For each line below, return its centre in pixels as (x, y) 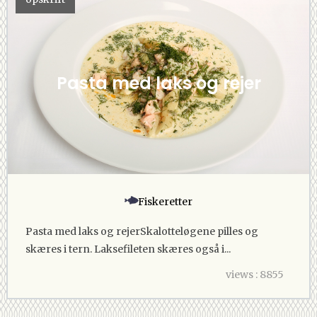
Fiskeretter (164, 201)
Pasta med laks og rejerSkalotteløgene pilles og (142, 231)
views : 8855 (254, 274)
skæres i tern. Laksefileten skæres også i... (128, 249)
